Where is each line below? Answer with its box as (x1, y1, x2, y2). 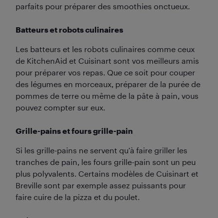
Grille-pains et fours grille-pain (16, 126, 133, 135)
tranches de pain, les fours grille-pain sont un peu (16, 157, 196, 166)
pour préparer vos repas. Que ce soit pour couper (16, 67, 195, 77)
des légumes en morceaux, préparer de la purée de (16, 79, 200, 89)
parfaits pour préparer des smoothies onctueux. (16, 1, 190, 11)
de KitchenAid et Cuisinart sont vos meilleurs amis (16, 55, 199, 65)
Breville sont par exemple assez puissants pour (16, 180, 186, 190)
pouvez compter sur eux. (16, 102, 105, 112)
